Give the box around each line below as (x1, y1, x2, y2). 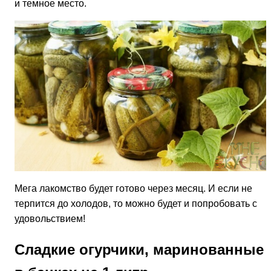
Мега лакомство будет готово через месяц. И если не (15, 183, 252, 194)
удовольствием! (15, 214, 85, 224)
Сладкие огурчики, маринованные (15, 241, 264, 258)
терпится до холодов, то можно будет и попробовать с (15, 198, 257, 209)
